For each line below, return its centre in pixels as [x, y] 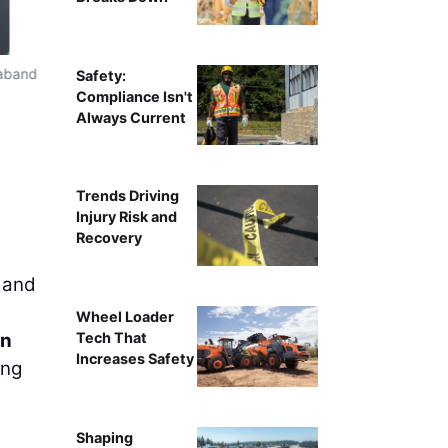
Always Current [130, 117]
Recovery [108, 238]
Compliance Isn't [134, 96]
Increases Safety [134, 359]
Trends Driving [127, 196]
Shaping [104, 437]
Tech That [111, 338]
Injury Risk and [126, 217]
